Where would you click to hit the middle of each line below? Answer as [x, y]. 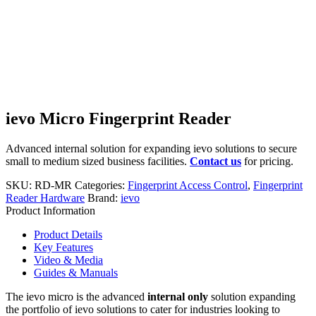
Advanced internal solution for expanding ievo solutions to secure [151, 149]
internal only [178, 297]
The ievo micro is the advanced [77, 297]
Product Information [50, 211]
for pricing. [267, 162]
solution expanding [252, 297]
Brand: [104, 198]
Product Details [68, 235]
